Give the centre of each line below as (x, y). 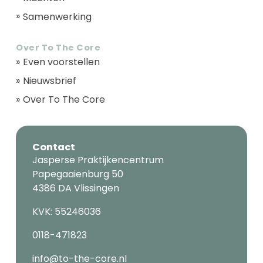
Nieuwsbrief (50, 81)
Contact (53, 147)
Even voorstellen (62, 62)
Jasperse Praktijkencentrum (98, 160)
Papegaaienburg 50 (77, 174)
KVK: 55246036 (66, 212)
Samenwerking (58, 16)
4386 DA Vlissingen (75, 188)
